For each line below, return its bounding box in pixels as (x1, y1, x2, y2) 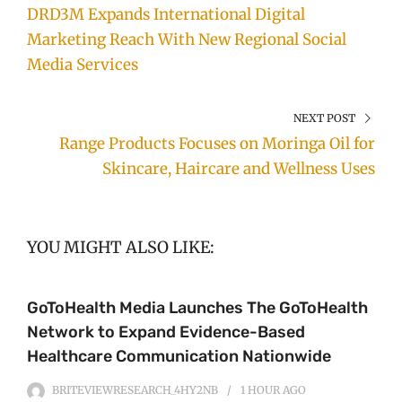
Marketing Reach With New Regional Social (27, 30, 346, 50)
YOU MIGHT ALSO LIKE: (27, 237, 214, 258)
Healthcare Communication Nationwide (27, 346, 331, 367)
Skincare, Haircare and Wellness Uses (102, 159, 375, 179)
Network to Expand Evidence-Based (27, 322, 305, 343)
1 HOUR (240, 383, 280, 398)
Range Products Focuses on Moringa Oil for (59, 134, 375, 154)
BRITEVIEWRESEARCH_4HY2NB (52, 383, 218, 398)
